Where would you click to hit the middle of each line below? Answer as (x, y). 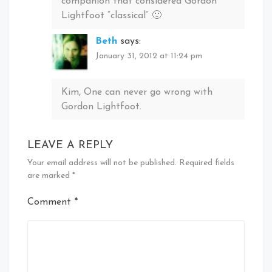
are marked (50, 176)
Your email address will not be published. (102, 163)
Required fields (207, 163)
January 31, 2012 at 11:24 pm (149, 56)
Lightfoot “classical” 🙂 (111, 16)
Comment (51, 202)
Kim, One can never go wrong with (137, 92)
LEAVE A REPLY (70, 146)
